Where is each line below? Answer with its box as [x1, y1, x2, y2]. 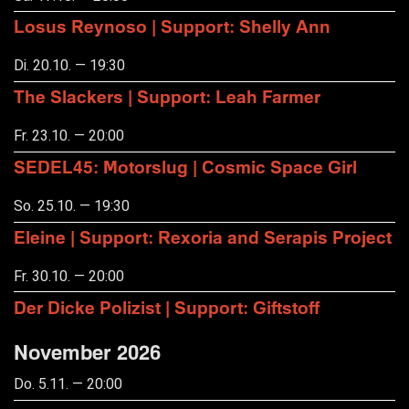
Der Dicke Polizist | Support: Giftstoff [14, 296, 320, 318]
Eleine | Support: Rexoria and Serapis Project [14, 225, 392, 247]
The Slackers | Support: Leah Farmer [14, 85, 320, 107]
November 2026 [14, 340, 161, 365]
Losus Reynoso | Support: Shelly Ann [14, 15, 330, 37]
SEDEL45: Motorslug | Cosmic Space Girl [14, 155, 357, 177]
